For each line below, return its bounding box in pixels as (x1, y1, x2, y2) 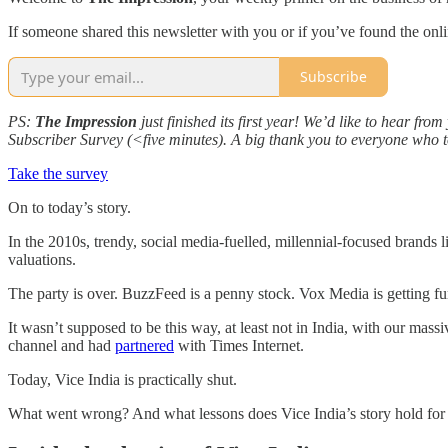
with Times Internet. (174, 336, 308, 354)
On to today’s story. (8, 198, 135, 216)
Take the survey (8, 164, 108, 182)
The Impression (35, 112, 141, 130)
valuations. (8, 250, 80, 268)
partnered (115, 336, 174, 354)
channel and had (8, 336, 115, 354)
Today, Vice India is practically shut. (8, 370, 241, 388)
